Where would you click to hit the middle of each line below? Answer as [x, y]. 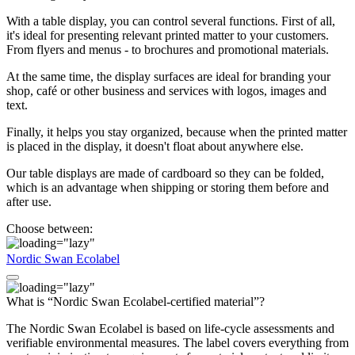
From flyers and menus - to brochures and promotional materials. [168, 49]
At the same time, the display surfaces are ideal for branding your [168, 76]
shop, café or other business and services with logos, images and [166, 90]
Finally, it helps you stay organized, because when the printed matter [177, 132]
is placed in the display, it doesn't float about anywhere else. [155, 146]
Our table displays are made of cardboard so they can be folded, [165, 173]
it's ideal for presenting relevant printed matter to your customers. [168, 35]
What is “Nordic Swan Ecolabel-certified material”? [136, 301]
